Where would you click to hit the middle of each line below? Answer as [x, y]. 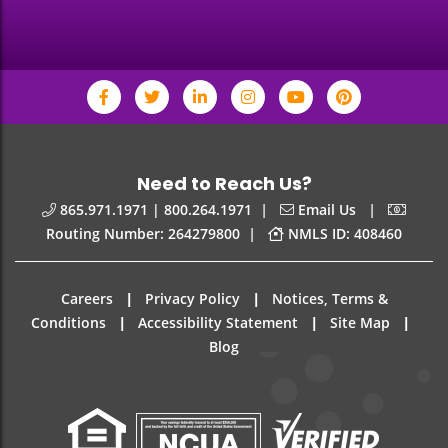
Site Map [359, 322]
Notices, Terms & [329, 298]
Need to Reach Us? [224, 183]
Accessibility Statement [217, 322]
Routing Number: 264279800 [143, 233]
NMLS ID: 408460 [345, 233]
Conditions [68, 322]
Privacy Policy [192, 298]
